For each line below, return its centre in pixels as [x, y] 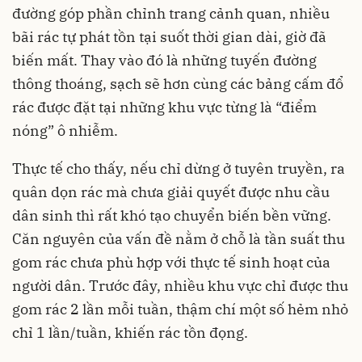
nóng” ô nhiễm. [65, 130]
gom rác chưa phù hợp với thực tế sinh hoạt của [171, 262]
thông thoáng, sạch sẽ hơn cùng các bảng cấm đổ [178, 83]
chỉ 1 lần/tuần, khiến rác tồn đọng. [130, 332]
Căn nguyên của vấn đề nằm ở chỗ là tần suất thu [179, 238]
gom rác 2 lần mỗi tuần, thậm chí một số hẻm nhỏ [180, 309]
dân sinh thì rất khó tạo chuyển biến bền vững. [172, 215]
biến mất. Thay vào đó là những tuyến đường [164, 60]
